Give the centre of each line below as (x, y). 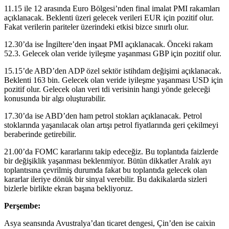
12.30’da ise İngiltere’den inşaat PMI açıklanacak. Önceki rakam (108, 44)
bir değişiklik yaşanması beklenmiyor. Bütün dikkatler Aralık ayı (108, 161)
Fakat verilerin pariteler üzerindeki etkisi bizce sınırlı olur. (96, 27)
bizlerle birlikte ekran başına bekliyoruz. (68, 188)
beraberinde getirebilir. (40, 134)
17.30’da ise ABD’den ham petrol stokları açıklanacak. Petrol (103, 116)
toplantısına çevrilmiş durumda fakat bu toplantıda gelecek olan (106, 170)
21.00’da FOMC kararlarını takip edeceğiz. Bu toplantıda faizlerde (111, 151)
